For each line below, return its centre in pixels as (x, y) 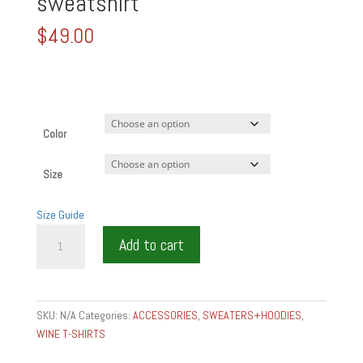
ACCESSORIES (165, 316)
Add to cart (151, 245)
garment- (56, 307)
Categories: (105, 316)
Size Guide (60, 215)
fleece (49, 345)
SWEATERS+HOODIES (252, 316)
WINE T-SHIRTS (70, 334)
